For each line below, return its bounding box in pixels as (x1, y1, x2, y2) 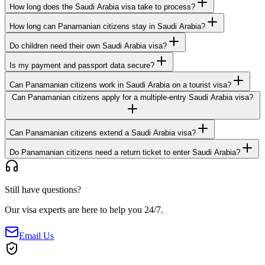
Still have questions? (5, 185, 81, 195)
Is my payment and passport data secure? (9, 61, 154, 70)
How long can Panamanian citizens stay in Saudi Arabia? (9, 22, 205, 31)
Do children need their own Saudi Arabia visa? (9, 41, 167, 51)
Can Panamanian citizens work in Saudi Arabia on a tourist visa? (9, 80, 231, 90)
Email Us (19, 231, 54, 241)
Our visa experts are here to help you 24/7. (5, 205, 163, 215)
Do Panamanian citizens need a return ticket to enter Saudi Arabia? (9, 148, 240, 157)
